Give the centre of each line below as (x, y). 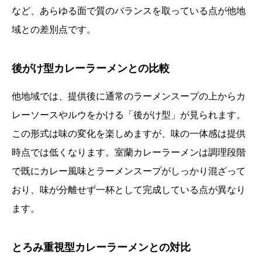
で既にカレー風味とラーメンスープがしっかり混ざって (129, 171)
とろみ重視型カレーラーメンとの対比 (101, 248)
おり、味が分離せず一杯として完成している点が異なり (129, 190)
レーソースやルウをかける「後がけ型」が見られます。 (129, 115)
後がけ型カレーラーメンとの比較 (91, 69)
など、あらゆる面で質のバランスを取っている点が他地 (129, 11)
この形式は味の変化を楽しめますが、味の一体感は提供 (129, 134)
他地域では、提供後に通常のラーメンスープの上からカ (129, 96)
